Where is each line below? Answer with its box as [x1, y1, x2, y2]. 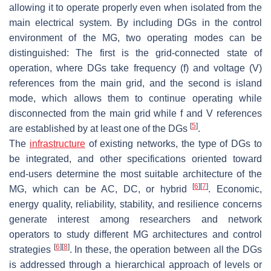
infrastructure [29, 138, 85, 149]
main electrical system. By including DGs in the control [9, 17, 262, 28]
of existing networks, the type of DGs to [85, 138, 263, 149]
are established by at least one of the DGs [9, 123, 190, 134]
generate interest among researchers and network [9, 214, 262, 224]
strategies [9, 244, 54, 255]
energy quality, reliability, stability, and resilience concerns [9, 198, 262, 209]
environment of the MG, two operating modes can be [9, 32, 262, 43]
